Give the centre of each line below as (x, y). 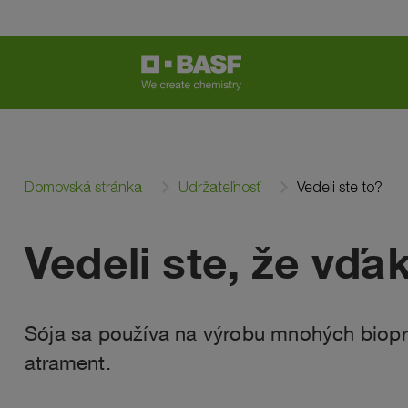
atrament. (68, 362)
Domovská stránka (83, 187)
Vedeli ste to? (340, 187)
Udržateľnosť (219, 187)
